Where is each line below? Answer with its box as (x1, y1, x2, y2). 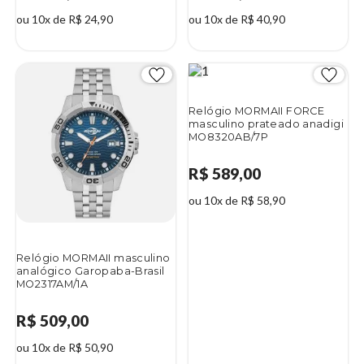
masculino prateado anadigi (188, 117, 344, 130)
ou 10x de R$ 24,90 (16, 11, 113, 26)
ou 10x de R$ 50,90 (16, 340, 113, 354)
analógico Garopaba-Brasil (16, 264, 165, 277)
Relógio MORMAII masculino (16, 251, 171, 264)
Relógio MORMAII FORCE (188, 104, 325, 117)
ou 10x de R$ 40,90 (188, 11, 285, 26)
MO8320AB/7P (188, 130, 269, 143)
